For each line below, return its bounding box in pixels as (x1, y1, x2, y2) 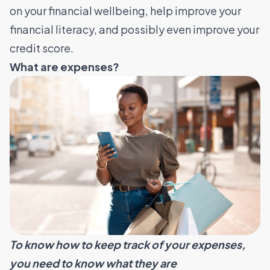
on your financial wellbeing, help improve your (10, 3, 241, 17)
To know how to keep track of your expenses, (10, 237, 245, 252)
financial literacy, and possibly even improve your (10, 22, 259, 36)
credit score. (10, 40, 74, 55)
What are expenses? (10, 59, 119, 74)
